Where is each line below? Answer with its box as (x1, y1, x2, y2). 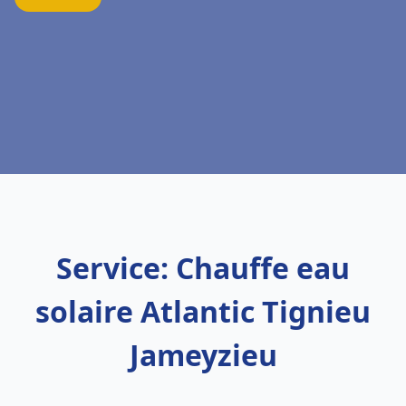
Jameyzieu (129, 335, 277, 374)
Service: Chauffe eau (56, 248, 350, 287)
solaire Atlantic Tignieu (35, 292, 371, 331)
